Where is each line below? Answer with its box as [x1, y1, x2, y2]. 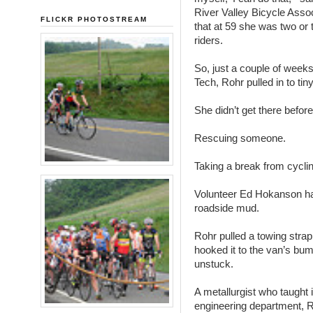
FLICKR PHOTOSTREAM [40, 15, 147, 23]
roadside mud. [194, 201, 259, 214]
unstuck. [194, 257, 233, 270]
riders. [194, 34, 223, 46]
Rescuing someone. [194, 131, 286, 144]
